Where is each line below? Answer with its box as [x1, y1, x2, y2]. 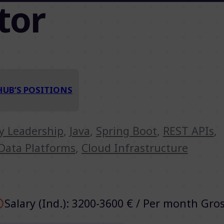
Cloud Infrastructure [81, 140, 188, 155]
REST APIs [162, 123, 214, 138]
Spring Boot [95, 123, 157, 138]
